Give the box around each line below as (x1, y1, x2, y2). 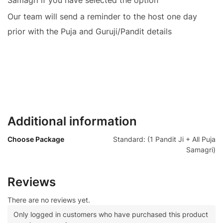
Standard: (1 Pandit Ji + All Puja (113, 135, 216, 144)
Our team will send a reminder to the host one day (7, 11, 197, 21)
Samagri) (186, 145, 216, 154)
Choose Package (7, 135, 64, 144)
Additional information (7, 114, 137, 129)
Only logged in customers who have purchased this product (13, 210, 208, 219)
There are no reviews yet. (7, 196, 90, 205)
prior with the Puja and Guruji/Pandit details (7, 26, 172, 36)
